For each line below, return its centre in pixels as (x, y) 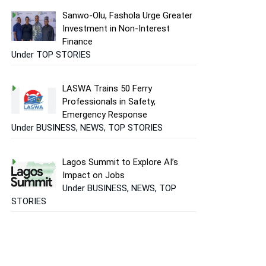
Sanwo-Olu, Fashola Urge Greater (128, 15)
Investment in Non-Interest (116, 28)
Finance (78, 41)
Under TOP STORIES (51, 54)
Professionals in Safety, (109, 102)
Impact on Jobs (94, 175)
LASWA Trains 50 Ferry (107, 89)
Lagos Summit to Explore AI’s (121, 162)
